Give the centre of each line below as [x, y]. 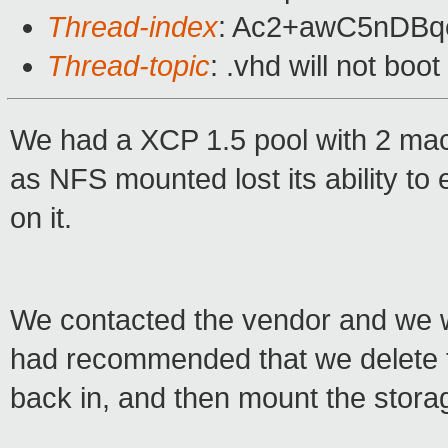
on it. [41, 218]
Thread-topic [128, 66]
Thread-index [132, 27]
